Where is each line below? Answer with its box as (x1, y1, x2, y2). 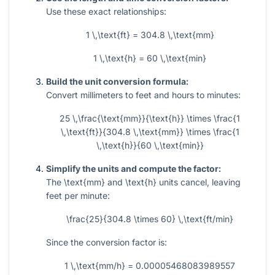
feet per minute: (46, 190, 110, 201)
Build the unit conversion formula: (46, 76, 188, 87)
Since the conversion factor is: (46, 237, 167, 248)
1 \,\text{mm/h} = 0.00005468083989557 (64, 260, 235, 271)
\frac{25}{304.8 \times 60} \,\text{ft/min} (66, 214, 233, 225)
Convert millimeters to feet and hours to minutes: (46, 90, 241, 101)
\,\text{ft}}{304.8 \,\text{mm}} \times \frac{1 (60, 126, 239, 137)
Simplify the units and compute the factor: (46, 163, 221, 174)
